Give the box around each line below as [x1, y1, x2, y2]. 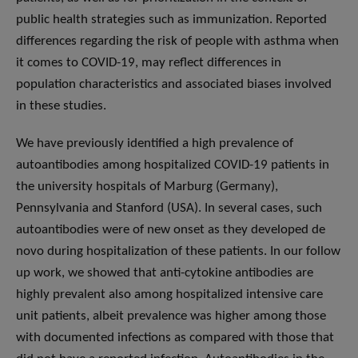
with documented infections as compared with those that [16, 331, 334, 345]
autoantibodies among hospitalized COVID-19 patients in [16, 158, 329, 173]
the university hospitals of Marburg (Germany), [16, 180, 278, 194]
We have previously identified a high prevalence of [16, 137, 293, 151]
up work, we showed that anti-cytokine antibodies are [16, 266, 313, 280]
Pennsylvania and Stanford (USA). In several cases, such [16, 201, 322, 216]
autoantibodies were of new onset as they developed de [16, 223, 325, 237]
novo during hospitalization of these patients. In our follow [16, 245, 340, 259]
